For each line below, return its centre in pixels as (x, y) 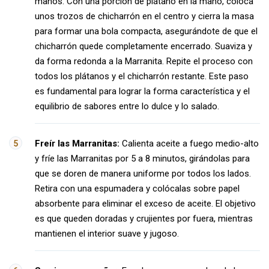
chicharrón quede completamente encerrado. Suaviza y (144, 46)
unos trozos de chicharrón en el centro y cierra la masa (144, 16)
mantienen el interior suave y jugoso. (107, 234)
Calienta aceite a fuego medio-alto (189, 144)
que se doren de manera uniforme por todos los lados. (143, 174)
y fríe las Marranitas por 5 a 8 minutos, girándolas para (142, 159)
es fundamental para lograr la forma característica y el (142, 91)
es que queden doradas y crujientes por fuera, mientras (144, 219)
